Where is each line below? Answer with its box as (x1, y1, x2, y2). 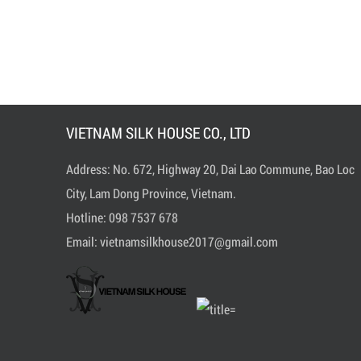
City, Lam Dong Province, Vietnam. (66, 185, 236, 201)
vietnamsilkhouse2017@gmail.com (100, 233, 278, 250)
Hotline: (66, 209, 109, 226)
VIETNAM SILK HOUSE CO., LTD (66, 122, 251, 143)
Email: (66, 233, 100, 250)
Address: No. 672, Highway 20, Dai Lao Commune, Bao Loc (66, 160, 355, 177)
